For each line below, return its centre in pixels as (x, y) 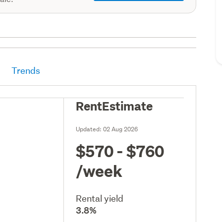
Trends (26, 70)
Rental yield (100, 198)
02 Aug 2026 (121, 129)
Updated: (90, 129)
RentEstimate (114, 105)
